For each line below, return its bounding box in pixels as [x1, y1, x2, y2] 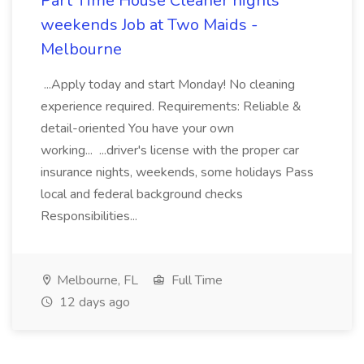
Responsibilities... [41, 207, 141, 225]
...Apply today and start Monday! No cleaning [41, 76, 295, 93]
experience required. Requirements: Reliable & [41, 97, 301, 115]
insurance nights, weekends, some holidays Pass [41, 163, 314, 181]
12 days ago [56, 293, 130, 311]
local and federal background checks [41, 185, 243, 203]
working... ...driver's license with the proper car [41, 141, 299, 159]
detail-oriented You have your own [41, 119, 234, 137]
